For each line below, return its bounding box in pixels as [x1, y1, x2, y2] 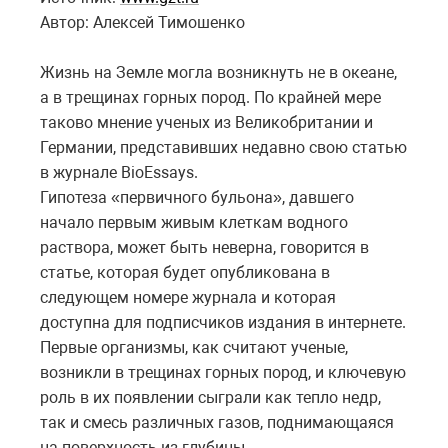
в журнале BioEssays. [40, 162, 198, 182]
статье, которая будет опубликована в [40, 262, 330, 282]
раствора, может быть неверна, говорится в [40, 237, 369, 257]
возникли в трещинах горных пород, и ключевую [40, 362, 406, 382]
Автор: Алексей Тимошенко [40, 12, 245, 32]
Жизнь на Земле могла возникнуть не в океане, [40, 62, 397, 82]
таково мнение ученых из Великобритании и [40, 112, 373, 132]
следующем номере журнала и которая [40, 287, 336, 307]
